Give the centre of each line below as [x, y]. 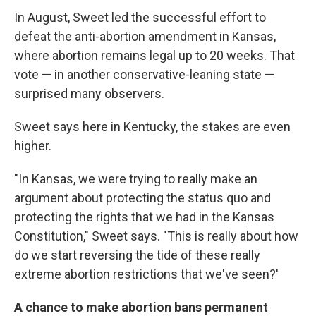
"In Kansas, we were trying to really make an [136, 179]
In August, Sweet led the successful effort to [140, 17]
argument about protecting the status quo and [142, 198]
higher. [33, 146]
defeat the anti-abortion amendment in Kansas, [145, 36]
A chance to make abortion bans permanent [141, 307]
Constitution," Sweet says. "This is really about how [156, 236]
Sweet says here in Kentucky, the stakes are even [152, 127]
